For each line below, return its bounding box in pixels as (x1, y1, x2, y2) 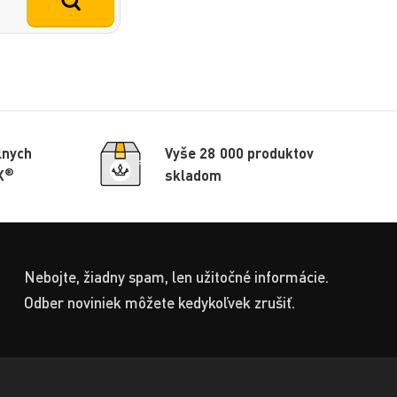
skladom (165, 167, 222, 184)
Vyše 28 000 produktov (165, 144, 315, 162)
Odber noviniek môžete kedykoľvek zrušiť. (24, 293, 295, 313)
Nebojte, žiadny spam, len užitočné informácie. (24, 268, 329, 287)
